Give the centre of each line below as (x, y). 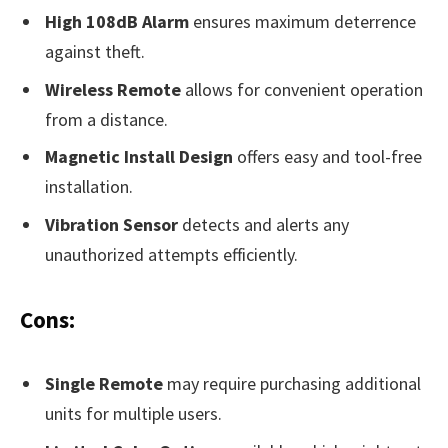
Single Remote (104, 384)
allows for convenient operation (302, 89)
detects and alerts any (263, 225)
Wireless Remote (113, 89)
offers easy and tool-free (327, 157)
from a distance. (106, 119)
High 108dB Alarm (117, 21)
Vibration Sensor (111, 225)
